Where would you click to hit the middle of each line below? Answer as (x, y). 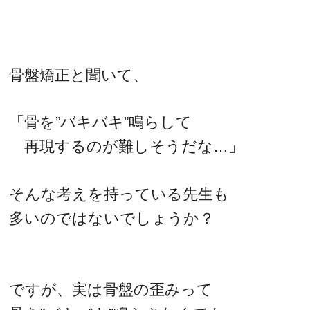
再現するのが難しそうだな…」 (127, 147)
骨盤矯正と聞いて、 (79, 75)
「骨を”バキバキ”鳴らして (101, 122)
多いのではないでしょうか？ (112, 218)
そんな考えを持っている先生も (119, 194)
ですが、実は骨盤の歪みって (111, 290)
